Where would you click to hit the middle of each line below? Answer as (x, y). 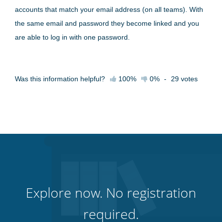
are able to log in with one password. (72, 37)
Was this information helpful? (60, 79)
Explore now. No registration (111, 192)
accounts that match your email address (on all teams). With (109, 9)
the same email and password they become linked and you (107, 23)
